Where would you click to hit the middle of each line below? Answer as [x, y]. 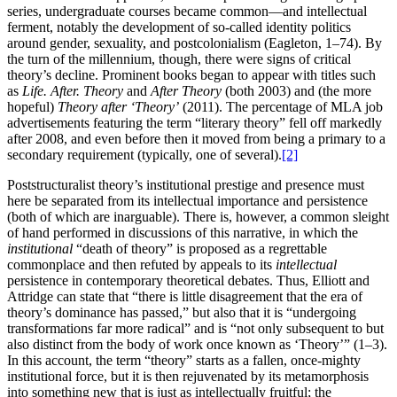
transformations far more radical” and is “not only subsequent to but [195, 328]
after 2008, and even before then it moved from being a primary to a [196, 138]
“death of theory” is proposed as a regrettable [200, 248]
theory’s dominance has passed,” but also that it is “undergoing [182, 312]
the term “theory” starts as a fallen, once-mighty [228, 360]
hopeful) [32, 106]
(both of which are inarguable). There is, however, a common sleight [198, 216]
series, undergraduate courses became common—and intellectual [187, 11]
